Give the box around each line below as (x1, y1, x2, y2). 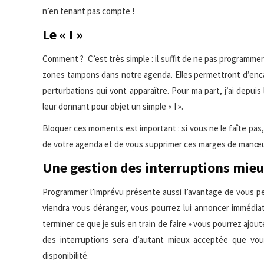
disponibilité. (42, 249, 89, 261)
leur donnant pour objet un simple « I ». (42, 100, 183, 112)
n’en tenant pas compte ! (42, 5, 134, 16)
